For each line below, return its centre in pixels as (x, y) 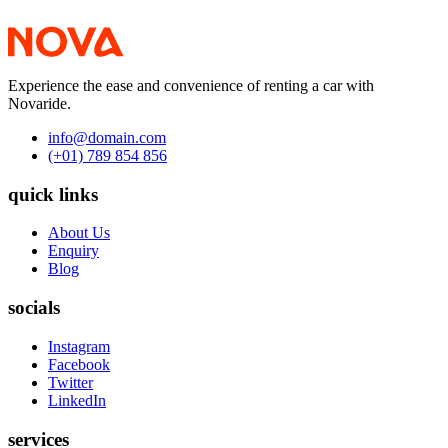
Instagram (79, 346)
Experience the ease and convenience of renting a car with (191, 85)
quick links (53, 194)
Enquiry (73, 251)
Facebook (79, 364)
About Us (79, 233)
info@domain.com (107, 137)
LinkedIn (77, 400)
